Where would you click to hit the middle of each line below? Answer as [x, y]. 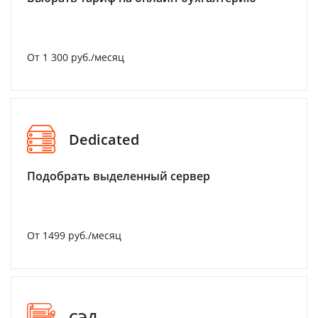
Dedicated [104, 139]
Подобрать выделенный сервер [119, 176]
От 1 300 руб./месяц [76, 57]
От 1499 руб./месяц [74, 235]
